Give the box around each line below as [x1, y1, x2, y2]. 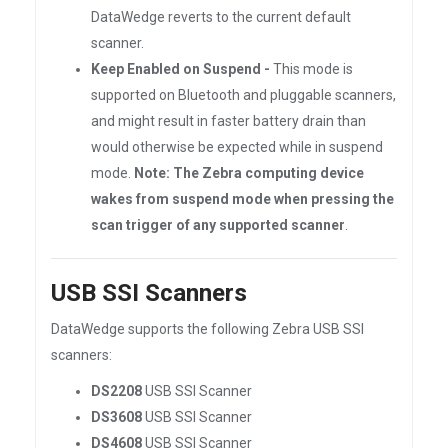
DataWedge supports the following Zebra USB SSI [51, 321, 364, 337]
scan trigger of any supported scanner [91, 217, 345, 233]
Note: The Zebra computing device [134, 165, 364, 181]
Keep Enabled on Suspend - [91, 61, 270, 77]
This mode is [270, 61, 353, 77]
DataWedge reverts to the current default [91, 9, 351, 25]
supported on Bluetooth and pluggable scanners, [91, 87, 396, 103]
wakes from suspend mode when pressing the [91, 191, 394, 207]
